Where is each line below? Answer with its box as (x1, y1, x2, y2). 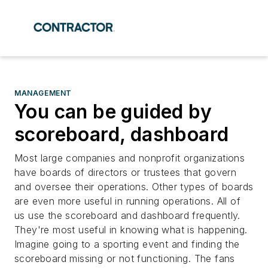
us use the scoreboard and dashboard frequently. (14, 209, 240, 221)
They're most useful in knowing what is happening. (14, 224, 248, 236)
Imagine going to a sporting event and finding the (14, 238, 240, 250)
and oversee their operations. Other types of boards (14, 181, 254, 193)
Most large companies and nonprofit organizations (14, 152, 245, 164)
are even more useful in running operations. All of (14, 195, 240, 207)
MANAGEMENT (14, 89, 72, 98)
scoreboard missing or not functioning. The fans (14, 252, 235, 264)
